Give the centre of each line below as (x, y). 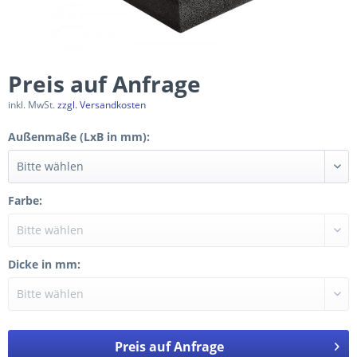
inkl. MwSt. (33, 105)
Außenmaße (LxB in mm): (79, 137)
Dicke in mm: (44, 264)
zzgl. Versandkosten (102, 105)
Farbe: (25, 200)
